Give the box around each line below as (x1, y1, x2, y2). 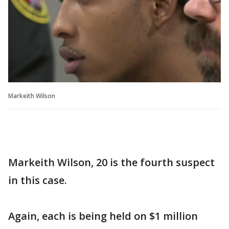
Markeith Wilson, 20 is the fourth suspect (8, 155, 215, 169)
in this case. (8, 173, 67, 187)
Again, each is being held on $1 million (8, 209, 198, 223)
